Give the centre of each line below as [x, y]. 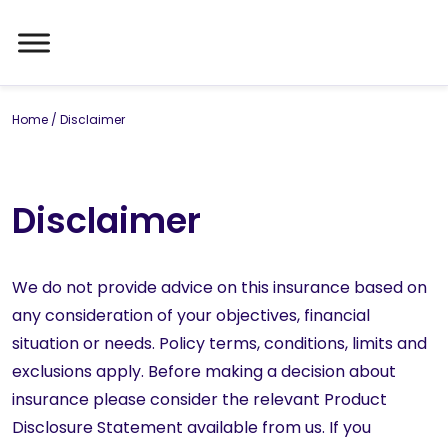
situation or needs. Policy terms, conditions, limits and [219, 343]
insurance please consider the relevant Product [199, 399]
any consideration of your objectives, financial [191, 315]
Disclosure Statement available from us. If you [191, 427]
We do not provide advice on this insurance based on [219, 287]
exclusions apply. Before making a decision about [204, 371]
